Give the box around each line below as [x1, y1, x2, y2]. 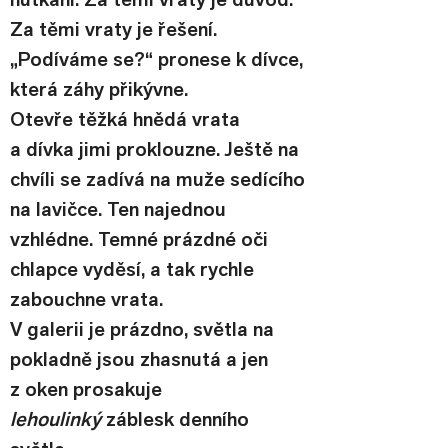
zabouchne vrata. [10, 286, 163, 312]
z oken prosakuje [10, 376, 167, 402]
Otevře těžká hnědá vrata [10, 106, 245, 132]
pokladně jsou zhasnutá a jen [10, 346, 273, 372]
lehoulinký [10, 406, 101, 432]
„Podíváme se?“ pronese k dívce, [10, 46, 308, 72]
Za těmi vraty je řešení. [10, 16, 217, 42]
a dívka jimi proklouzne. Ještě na [10, 136, 304, 162]
